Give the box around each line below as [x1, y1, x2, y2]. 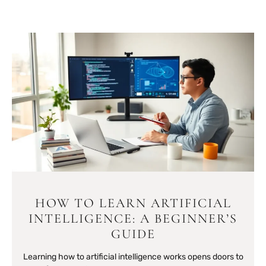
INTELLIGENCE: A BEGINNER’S [28, 210, 237, 226]
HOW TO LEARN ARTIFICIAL [34, 195, 232, 211]
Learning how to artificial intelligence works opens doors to [23, 251, 243, 262]
